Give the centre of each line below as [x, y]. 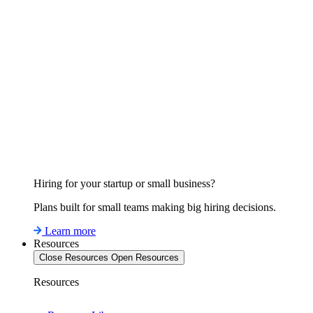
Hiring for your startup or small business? [124, 183]
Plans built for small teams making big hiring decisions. [155, 207]
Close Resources [74, 257]
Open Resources [145, 257]
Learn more [70, 231]
